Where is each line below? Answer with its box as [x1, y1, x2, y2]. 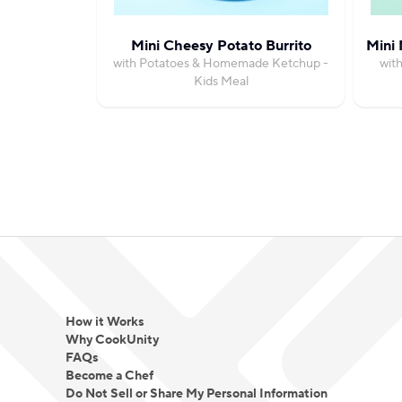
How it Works [65, 314, 144, 330]
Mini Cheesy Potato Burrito [130, 37, 311, 55]
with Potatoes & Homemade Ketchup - [113, 56, 328, 72]
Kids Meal [193, 74, 249, 90]
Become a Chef [65, 368, 153, 384]
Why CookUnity [65, 332, 159, 348]
